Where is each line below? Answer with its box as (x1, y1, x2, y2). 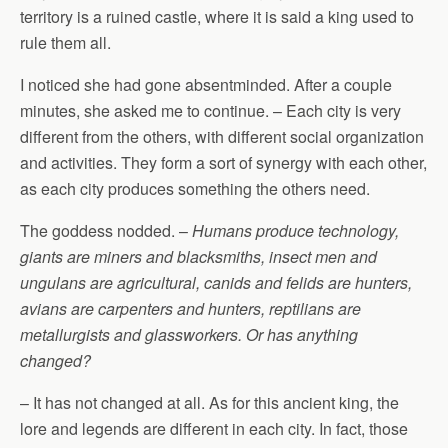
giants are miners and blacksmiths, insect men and (20, 245, 377, 268)
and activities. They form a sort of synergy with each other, (20, 151, 427, 174)
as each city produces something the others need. (20, 177, 370, 200)
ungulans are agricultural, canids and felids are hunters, (20, 271, 412, 294)
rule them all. (20, 31, 111, 54)
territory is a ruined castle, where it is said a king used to (20, 5, 414, 28)
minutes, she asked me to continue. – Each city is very (20, 99, 401, 122)
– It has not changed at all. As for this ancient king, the (20, 391, 399, 414)
